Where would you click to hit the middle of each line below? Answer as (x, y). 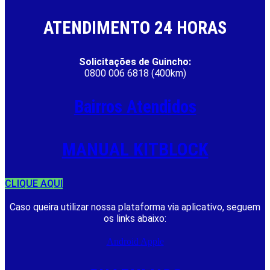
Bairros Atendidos (135, 106)
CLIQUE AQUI (34, 183)
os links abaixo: (135, 218)
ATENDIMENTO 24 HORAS (135, 27)
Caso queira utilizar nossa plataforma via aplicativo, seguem (135, 207)
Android (122, 241)
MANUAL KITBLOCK (135, 149)
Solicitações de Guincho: (135, 61)
